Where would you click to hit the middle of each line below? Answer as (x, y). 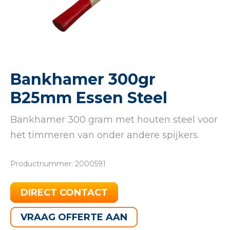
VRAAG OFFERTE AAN (74, 217)
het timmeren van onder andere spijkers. (105, 135)
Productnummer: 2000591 (58, 164)
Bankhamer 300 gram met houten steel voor (114, 120)
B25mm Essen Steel (89, 98)
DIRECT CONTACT (64, 193)
